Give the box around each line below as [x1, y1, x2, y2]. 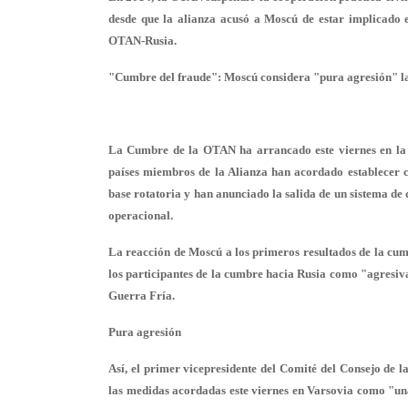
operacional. [108, 209, 173, 222]
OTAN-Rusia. [108, 34, 177, 47]
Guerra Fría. [108, 289, 175, 302]
